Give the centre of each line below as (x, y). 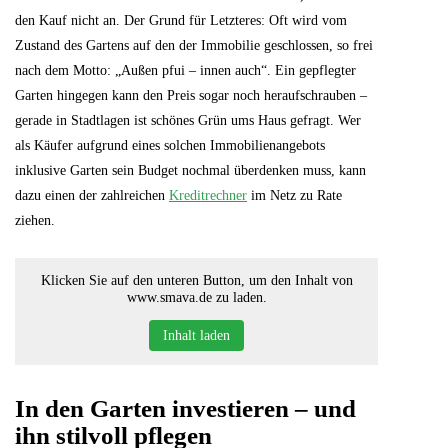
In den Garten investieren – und (185, 408)
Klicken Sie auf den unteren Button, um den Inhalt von (196, 280)
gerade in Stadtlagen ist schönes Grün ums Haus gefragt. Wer (188, 120)
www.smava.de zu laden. (196, 297)
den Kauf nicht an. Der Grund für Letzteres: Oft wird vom (181, 20)
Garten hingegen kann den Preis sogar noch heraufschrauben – (191, 95)
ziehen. (35, 220)
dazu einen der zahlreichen (92, 195)
